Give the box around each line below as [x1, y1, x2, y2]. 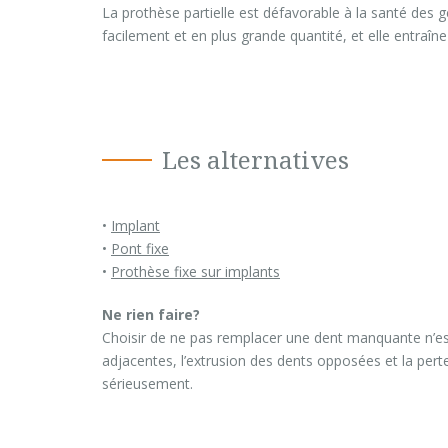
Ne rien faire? [102, 304, 200, 324]
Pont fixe [111, 239, 169, 259]
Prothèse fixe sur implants [111, 262, 280, 282]
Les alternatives [162, 143, 349, 177]
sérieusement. [102, 373, 193, 393]
